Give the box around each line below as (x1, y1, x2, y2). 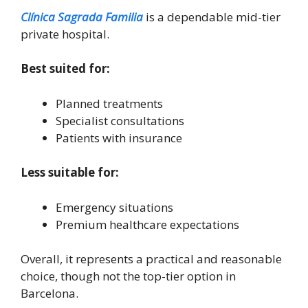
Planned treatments (56, 95, 163, 111)
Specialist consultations (56, 112, 184, 129)
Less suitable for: (21, 164, 119, 181)
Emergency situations (56, 199, 173, 215)
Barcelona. (21, 285, 78, 302)
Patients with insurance (56, 129, 182, 146)
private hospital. (21, 25, 109, 42)
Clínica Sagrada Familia (21, 8, 143, 25)
